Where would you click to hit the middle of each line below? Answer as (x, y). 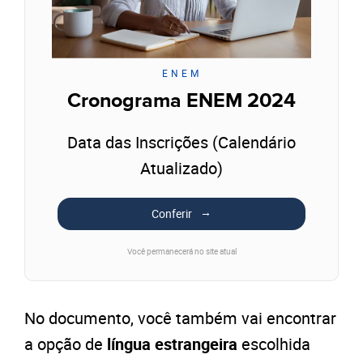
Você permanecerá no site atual (181, 251)
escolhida (274, 344)
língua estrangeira (172, 344)
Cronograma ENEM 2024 (181, 100)
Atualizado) (181, 168)
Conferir (172, 213)
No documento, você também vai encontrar (180, 318)
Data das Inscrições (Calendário (181, 142)
